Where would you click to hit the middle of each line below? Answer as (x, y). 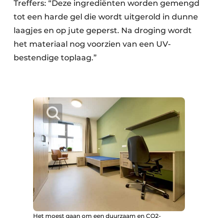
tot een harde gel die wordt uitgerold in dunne (106, 17)
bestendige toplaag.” (55, 58)
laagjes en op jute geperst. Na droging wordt (103, 30)
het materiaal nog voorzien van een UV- (92, 44)
